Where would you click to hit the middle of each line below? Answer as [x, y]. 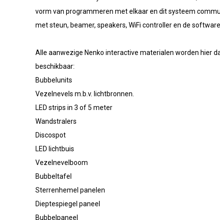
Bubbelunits [54, 80]
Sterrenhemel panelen [70, 190]
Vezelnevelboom [62, 163]
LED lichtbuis [55, 149]
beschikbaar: [55, 66]
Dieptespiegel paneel [68, 204]
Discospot [51, 135]
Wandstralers [56, 121]
